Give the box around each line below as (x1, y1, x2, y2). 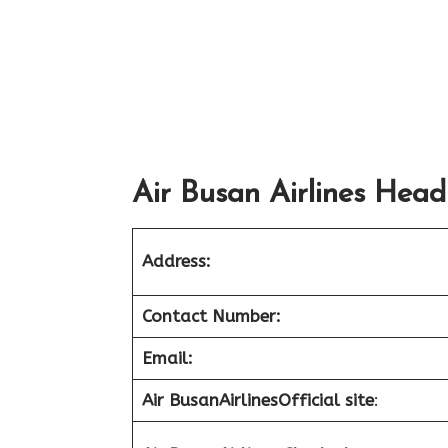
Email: (141, 347, 193, 368)
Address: (141, 250, 211, 271)
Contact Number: (141, 305, 281, 326)
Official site (277, 389, 374, 410)
